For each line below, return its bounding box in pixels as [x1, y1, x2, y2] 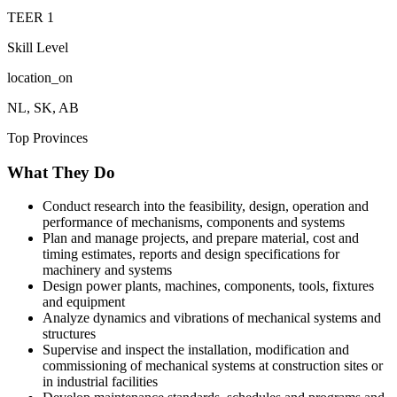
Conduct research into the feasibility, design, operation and [43, 198, 369, 214]
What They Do [7, 162, 115, 182]
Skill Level [7, 39, 68, 55]
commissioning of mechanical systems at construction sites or [43, 358, 383, 374]
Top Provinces [7, 129, 88, 145]
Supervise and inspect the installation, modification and [43, 342, 349, 358]
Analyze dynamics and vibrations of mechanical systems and [43, 310, 381, 326]
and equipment [43, 294, 125, 310]
